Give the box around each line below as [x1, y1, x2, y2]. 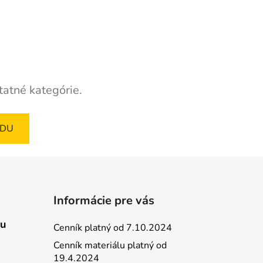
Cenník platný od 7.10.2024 [53, 221, 172, 234]
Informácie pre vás [53, 192, 154, 208]
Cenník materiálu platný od [53, 238, 167, 252]
